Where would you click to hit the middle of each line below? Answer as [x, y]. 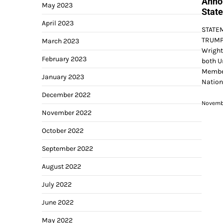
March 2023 [60, 41]
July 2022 [57, 184]
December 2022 [66, 95]
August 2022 [61, 167]
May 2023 [57, 5]
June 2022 [58, 202]
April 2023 [58, 23]
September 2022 [67, 149]
